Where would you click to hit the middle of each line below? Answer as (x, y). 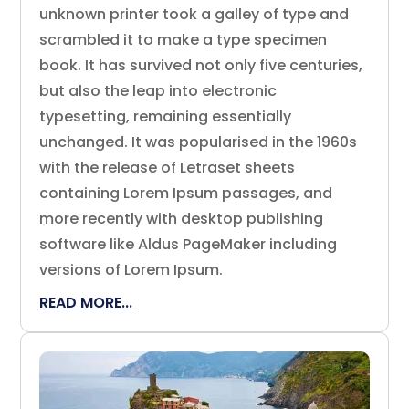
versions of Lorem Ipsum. (131, 270)
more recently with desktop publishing (182, 219)
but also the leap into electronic (158, 91)
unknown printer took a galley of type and (194, 15)
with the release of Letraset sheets (168, 168)
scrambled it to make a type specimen (184, 40)
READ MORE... (86, 303)
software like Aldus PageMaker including (189, 245)
